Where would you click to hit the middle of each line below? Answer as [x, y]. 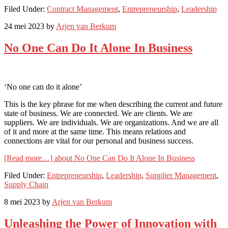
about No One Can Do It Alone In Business [125, 158]
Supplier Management [181, 176]
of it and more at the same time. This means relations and [95, 132]
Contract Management [82, 9]
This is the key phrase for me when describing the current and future [113, 104]
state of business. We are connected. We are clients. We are [98, 113]
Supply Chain [26, 185]
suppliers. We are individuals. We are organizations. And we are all [111, 123]
